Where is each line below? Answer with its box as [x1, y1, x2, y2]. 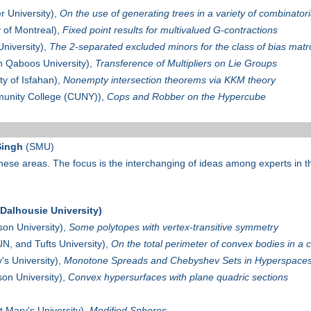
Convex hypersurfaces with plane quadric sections [67, 271, 288, 283]
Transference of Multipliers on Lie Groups [94, 58, 277, 69]
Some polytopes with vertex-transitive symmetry [68, 221, 278, 233]
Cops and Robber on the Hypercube [106, 91, 266, 103]
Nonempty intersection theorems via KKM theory [62, 74, 276, 86]
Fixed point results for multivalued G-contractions [62, 24, 278, 36]
